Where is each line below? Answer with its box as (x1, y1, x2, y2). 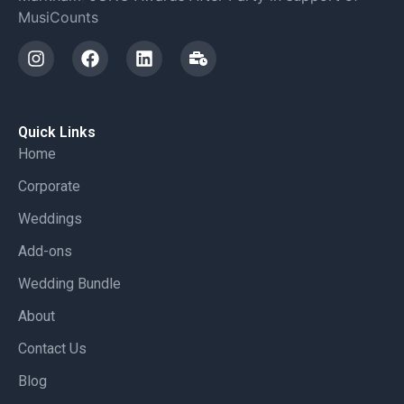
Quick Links (18, 124, 96, 142)
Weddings (18, 210, 82, 228)
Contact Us (18, 340, 87, 358)
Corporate (18, 178, 80, 196)
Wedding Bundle (18, 275, 121, 293)
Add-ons (18, 243, 72, 261)
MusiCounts (18, 7, 98, 26)
